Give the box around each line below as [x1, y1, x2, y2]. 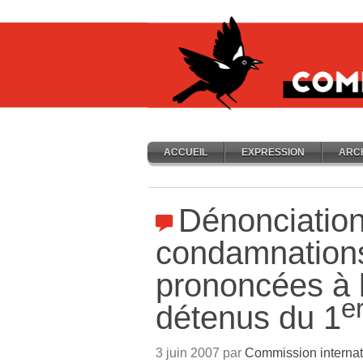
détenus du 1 [156, 300, 341, 335]
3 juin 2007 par [156, 346, 245, 360]
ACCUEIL [164, 147, 207, 158]
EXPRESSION [241, 147, 305, 158]
